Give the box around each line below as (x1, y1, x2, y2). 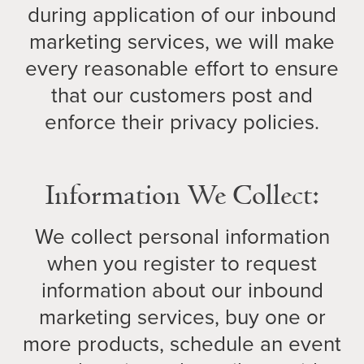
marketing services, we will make (29, 26, 335, 57)
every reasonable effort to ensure (25, 53, 339, 84)
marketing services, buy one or (38, 301, 326, 332)
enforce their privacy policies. (45, 106, 319, 137)
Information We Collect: (45, 178, 319, 215)
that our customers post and (51, 80, 313, 110)
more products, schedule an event (23, 328, 341, 359)
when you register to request (47, 248, 317, 279)
